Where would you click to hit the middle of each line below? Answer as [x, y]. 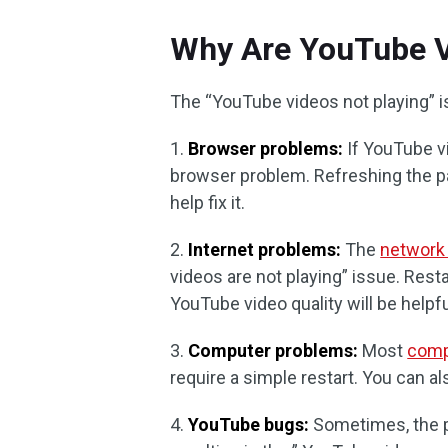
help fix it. [208, 202]
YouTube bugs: [247, 424]
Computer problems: [271, 350]
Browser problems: [264, 148]
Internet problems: [263, 249]
